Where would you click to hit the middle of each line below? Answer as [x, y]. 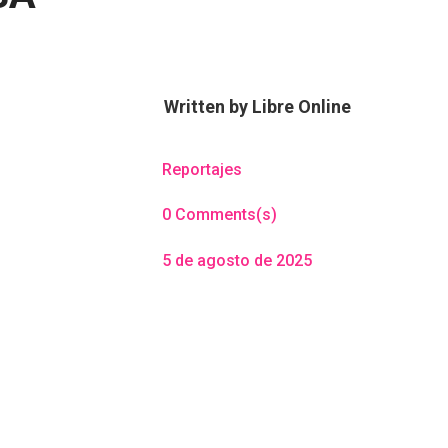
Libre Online [301, 106]
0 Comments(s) [219, 215]
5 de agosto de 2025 [236, 260]
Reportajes [201, 169]
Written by [207, 106]
